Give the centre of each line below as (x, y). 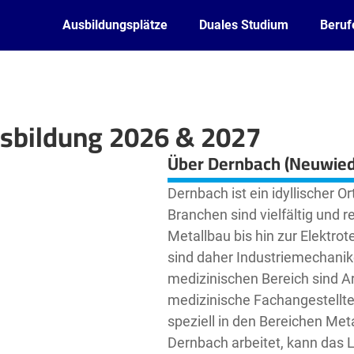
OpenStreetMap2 (82, 147)
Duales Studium (244, 25)
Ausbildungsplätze (115, 25)
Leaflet (21, 147)
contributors (139, 147)
